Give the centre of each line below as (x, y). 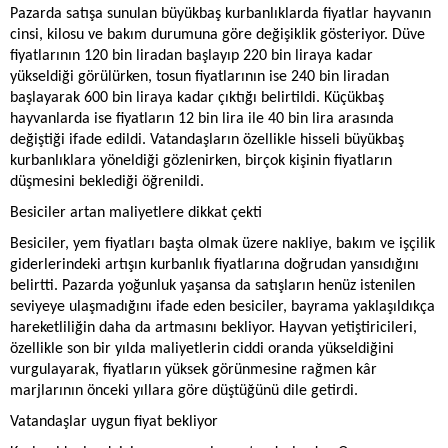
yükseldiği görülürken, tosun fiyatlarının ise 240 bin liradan (199, 76)
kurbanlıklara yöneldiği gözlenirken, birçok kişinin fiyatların (201, 160)
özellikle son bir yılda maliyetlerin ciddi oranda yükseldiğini (202, 348)
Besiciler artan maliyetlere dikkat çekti (136, 212)
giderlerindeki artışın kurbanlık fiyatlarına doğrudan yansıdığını (214, 264)
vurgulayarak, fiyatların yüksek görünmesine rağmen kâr (193, 369)
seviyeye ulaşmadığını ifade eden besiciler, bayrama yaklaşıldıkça (222, 306)
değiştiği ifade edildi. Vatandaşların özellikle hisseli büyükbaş (207, 139)
